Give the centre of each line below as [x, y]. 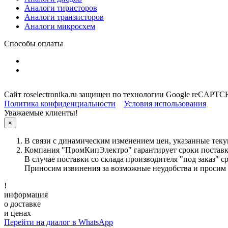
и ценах [18, 213]
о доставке [22, 204]
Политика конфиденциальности [60, 104]
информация [26, 195]
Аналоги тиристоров [61, 8]
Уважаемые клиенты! [41, 113]
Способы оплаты [34, 44]
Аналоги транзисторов [64, 17]
